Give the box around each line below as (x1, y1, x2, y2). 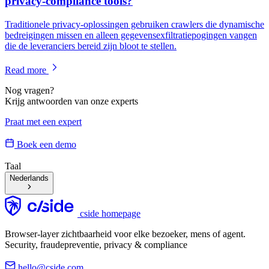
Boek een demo (17, 139, 76, 150)
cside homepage (80, 208, 141, 219)
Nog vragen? (5, 85, 54, 95)
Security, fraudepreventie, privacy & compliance (5, 239, 187, 250)
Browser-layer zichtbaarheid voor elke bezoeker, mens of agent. (5, 228, 246, 239)
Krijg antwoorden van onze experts (5, 95, 138, 106)
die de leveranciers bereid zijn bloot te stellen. (5, 40, 177, 51)
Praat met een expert (5, 116, 82, 127)
